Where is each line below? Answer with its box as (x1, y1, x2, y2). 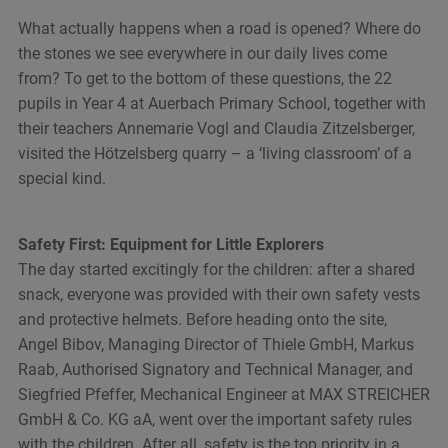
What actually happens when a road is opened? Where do (17, 19, 421, 39)
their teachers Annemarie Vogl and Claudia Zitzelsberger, (17, 119, 415, 139)
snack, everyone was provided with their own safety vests (17, 285, 420, 305)
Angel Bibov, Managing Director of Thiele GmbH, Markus (17, 335, 414, 355)
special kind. (17, 169, 106, 189)
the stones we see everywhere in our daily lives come (17, 44, 387, 64)
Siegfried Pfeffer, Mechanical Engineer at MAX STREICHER (17, 385, 430, 405)
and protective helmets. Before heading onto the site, (17, 310, 387, 330)
